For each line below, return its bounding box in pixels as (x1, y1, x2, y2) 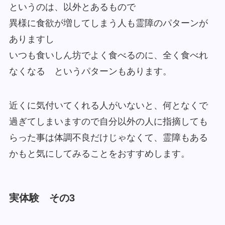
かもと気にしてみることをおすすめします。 (9, 148, 190, 159)
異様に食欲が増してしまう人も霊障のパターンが (9, 18, 208, 29)
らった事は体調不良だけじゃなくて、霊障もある (9, 132, 208, 143)
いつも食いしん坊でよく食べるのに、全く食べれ (9, 50, 208, 61)
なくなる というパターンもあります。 (9, 66, 172, 77)
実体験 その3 (9, 192, 75, 203)
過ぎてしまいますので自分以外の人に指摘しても (9, 116, 208, 127)
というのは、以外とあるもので (9, 2, 136, 13)
